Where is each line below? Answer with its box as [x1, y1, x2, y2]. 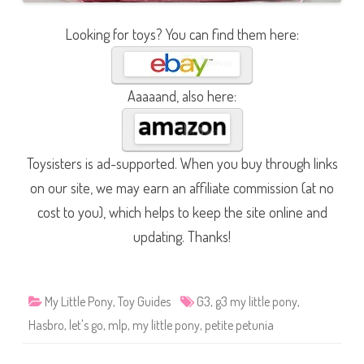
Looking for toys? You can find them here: [65, 25, 299, 44]
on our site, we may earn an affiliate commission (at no [30, 178, 334, 197]
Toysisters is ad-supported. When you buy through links [26, 154, 338, 172]
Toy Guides [118, 292, 171, 310]
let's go [69, 316, 103, 333]
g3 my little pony [215, 292, 297, 310]
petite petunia [205, 316, 274, 333]
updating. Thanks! [133, 227, 231, 245]
